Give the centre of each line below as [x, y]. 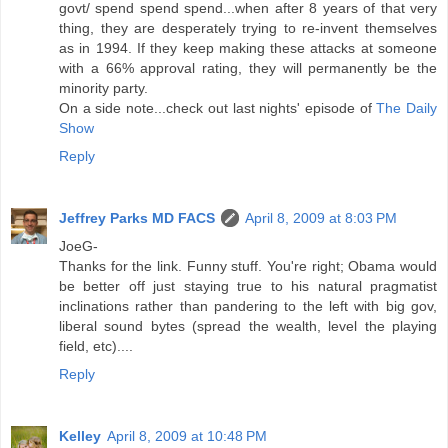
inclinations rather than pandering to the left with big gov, [248, 306]
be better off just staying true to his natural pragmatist [248, 286]
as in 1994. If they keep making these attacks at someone [248, 48]
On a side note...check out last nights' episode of [218, 108]
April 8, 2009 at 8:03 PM [321, 218]
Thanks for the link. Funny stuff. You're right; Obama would [248, 266]
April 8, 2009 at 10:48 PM [187, 436]
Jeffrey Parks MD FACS [137, 218]
